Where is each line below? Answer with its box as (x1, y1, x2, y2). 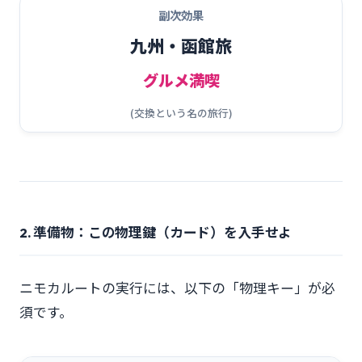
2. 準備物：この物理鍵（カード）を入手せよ (19, 224, 293, 241)
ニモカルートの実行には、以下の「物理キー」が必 (19, 278, 335, 297)
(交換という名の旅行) (129, 105, 233, 120)
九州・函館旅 (130, 33, 232, 57)
